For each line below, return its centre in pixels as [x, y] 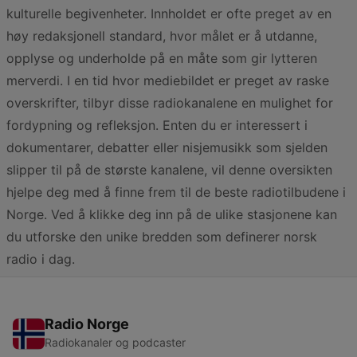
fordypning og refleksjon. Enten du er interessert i [157, 125]
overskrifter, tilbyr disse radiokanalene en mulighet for [170, 103]
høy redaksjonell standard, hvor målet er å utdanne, [162, 36]
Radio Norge [87, 324]
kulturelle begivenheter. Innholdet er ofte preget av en [169, 14]
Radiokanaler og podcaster [115, 342]
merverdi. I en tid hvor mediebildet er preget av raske [168, 80]
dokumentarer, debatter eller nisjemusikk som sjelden [167, 147]
